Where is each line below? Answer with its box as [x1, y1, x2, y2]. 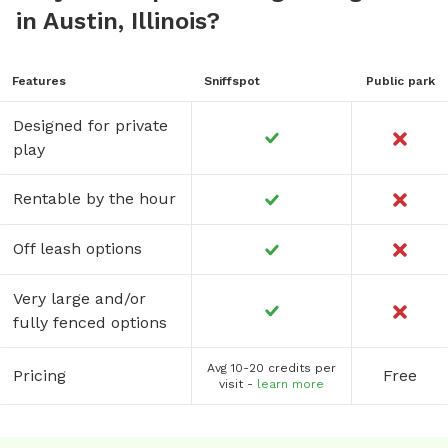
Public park [365, 73, 435, 88]
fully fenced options [13, 312, 167, 332]
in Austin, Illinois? [16, 6, 220, 35]
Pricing [13, 365, 66, 385]
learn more [257, 376, 324, 391]
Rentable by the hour [13, 188, 176, 208]
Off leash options [13, 238, 142, 258]
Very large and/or [13, 288, 146, 308]
